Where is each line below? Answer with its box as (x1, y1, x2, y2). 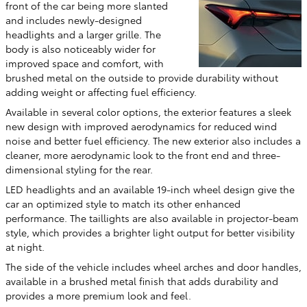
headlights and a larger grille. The (5, 27, 161, 42)
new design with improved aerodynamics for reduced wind (5, 119, 277, 134)
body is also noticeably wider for (5, 42, 156, 56)
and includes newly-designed (5, 13, 142, 27)
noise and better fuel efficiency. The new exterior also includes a (5, 134, 301, 148)
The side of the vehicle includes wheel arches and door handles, (5, 260, 302, 274)
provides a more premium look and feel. (5, 288, 191, 303)
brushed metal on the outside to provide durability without (5, 71, 278, 85)
